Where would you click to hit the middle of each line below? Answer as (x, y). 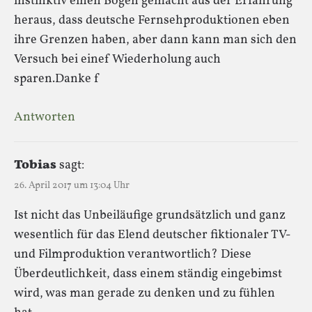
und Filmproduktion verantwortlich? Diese (133, 254)
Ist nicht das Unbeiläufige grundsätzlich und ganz (150, 215)
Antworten (45, 117)
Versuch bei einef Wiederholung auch (117, 59)
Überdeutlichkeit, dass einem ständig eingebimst (148, 274)
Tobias (35, 165)
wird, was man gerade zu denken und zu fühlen (145, 293)
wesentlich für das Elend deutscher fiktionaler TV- (153, 235)
